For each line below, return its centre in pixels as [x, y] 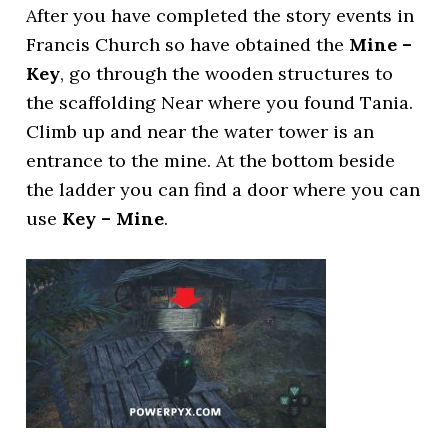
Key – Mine [113, 218]
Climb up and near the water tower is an [200, 131]
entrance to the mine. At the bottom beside [211, 160]
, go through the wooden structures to [227, 73]
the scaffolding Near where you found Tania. [220, 102]
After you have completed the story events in [220, 15]
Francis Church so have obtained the [188, 44]
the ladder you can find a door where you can [223, 189]
